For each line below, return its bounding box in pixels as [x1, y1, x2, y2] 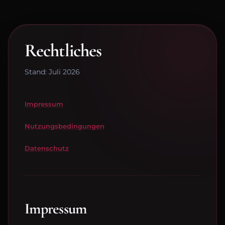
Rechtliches [25, 40, 102, 61]
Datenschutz [25, 144, 69, 152]
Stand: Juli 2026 [25, 67, 80, 76]
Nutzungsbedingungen [25, 122, 104, 130]
